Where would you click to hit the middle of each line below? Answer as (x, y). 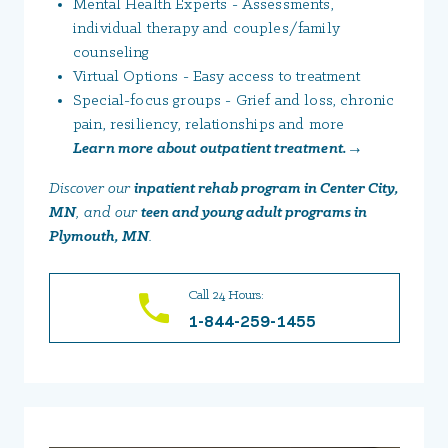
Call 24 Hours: (225, 296)
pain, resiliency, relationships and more (209, 125)
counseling (111, 53)
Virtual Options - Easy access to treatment (216, 77)
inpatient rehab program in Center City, (266, 189)
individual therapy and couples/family (206, 29)
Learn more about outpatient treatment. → (217, 149)
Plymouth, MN (99, 237)
